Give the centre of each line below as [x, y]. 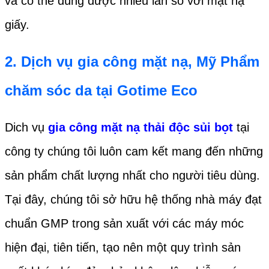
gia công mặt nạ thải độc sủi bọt [141, 128]
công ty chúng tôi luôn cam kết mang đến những [134, 152]
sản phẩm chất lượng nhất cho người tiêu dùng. [132, 176]
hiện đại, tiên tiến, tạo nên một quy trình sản [123, 248]
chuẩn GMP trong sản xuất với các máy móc [124, 224]
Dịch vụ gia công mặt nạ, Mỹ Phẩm [140, 61]
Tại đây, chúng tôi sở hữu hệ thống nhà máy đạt [133, 200]
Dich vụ [25, 128]
